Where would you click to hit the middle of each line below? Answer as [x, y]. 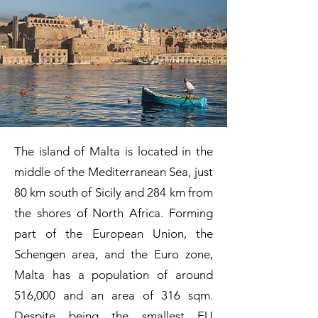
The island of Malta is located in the [114, 151]
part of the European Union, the [114, 234]
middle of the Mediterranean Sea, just [114, 172]
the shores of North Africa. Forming [114, 213]
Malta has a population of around [114, 275]
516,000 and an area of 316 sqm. [114, 295]
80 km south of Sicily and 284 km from [114, 192]
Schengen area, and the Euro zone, [114, 254]
